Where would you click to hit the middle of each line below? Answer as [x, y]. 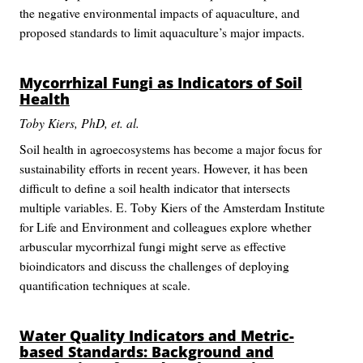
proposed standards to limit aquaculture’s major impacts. [162, 32]
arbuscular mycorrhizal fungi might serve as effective [153, 246]
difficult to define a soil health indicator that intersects [155, 188]
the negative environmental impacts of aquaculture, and [160, 13]
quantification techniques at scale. [105, 285]
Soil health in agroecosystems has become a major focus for [171, 149]
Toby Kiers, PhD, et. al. [79, 123]
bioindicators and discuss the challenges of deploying [154, 265]
